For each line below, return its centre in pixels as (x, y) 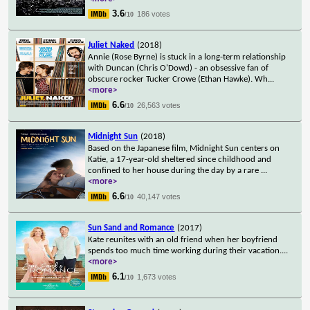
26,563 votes (159, 105)
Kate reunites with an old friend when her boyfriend (183, 239)
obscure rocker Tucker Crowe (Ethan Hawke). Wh (178, 79)
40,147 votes (159, 196)
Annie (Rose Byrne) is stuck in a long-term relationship (187, 57)
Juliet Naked (111, 45)
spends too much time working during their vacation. (185, 250)
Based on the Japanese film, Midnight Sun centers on (184, 148)
